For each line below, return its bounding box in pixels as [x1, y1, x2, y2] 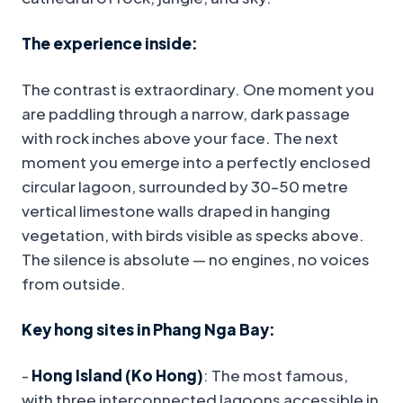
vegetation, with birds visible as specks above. [22, 225, 364, 246]
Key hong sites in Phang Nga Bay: [22, 319, 275, 340]
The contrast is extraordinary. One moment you [22, 79, 374, 100]
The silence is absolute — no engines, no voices [22, 249, 370, 270]
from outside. [22, 273, 126, 294]
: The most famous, [203, 365, 348, 386]
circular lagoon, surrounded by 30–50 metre [22, 176, 348, 197]
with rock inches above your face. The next [22, 128, 338, 148]
